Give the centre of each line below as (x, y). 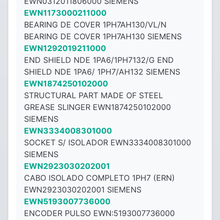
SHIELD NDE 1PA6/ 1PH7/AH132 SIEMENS (102, 72)
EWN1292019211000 (65, 48)
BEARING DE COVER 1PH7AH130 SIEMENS (103, 36)
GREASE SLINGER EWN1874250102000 (97, 107)
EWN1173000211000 (65, 13)
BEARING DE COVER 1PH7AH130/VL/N (95, 25)
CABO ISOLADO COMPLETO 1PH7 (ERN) (99, 178)
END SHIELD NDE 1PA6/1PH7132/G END (99, 60)
